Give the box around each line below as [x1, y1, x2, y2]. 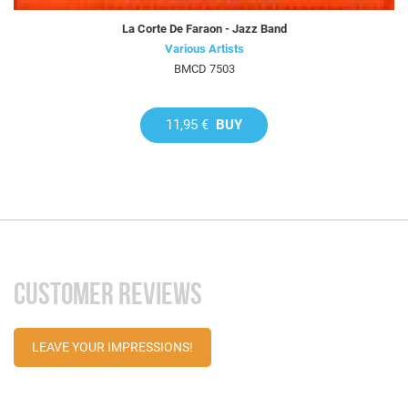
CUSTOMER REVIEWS [14, 276, 202, 311]
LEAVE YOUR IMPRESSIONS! [32, 339, 193, 354]
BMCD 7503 [173, 61, 235, 76]
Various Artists [164, 41, 244, 56]
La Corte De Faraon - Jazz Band [121, 21, 287, 36]
